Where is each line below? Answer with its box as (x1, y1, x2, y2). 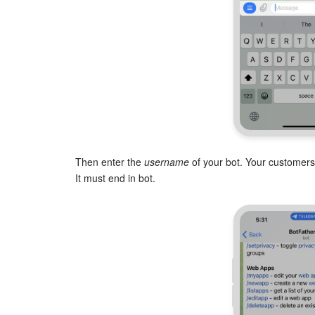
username (144, 155, 189, 169)
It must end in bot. (75, 171, 155, 186)
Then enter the (75, 155, 144, 169)
